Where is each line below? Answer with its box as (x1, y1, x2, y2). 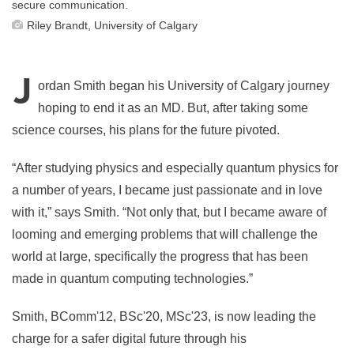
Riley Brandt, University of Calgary (27, 18, 198, 32)
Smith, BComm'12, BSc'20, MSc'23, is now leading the (12, 309, 316, 323)
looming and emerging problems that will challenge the (12, 227, 318, 241)
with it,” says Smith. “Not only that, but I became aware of (12, 205, 326, 219)
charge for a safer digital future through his (12, 331, 247, 345)
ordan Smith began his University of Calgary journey (38, 78, 330, 92)
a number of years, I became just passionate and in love (12, 183, 322, 197)
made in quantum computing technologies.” (12, 271, 253, 285)
